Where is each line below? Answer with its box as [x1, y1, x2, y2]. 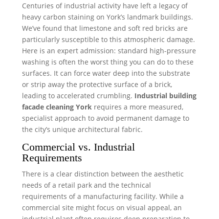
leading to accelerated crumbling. [22, 90, 134, 100]
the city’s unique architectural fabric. [22, 124, 143, 134]
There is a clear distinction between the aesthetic [22, 169, 184, 178]
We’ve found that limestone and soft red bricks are [22, 23, 188, 33]
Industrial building [134, 90, 197, 100]
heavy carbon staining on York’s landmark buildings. [22, 12, 193, 22]
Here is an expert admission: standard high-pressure [22, 45, 196, 55]
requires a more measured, [91, 102, 183, 111]
